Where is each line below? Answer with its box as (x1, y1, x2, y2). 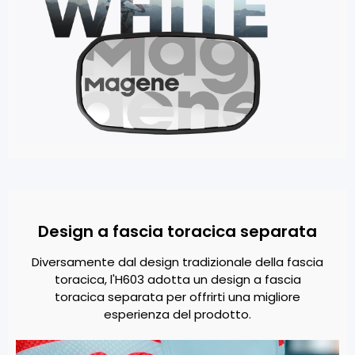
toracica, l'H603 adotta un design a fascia (54, 270, 301, 288)
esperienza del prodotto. (104, 305, 251, 323)
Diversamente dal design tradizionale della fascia (32, 253, 323, 270)
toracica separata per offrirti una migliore (55, 288, 300, 305)
